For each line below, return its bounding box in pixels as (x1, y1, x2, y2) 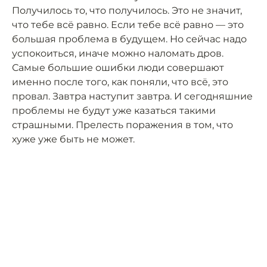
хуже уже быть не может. (12, 133, 135, 145)
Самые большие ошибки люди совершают (12, 62, 224, 74)
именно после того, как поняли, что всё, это (12, 76, 228, 88)
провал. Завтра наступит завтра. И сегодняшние (12, 91, 253, 103)
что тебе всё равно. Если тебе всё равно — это (12, 19, 244, 31)
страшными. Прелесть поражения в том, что (12, 119, 233, 131)
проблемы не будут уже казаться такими (12, 105, 216, 117)
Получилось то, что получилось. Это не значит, (12, 5, 242, 17)
